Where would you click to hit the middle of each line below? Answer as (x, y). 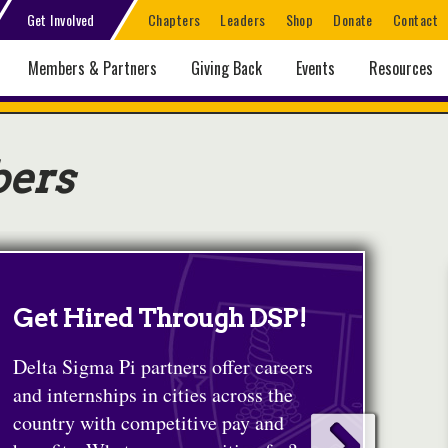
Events (315, 68)
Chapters (174, 19)
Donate (353, 19)
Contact (415, 19)
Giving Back (226, 68)
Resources (401, 68)
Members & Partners (92, 68)
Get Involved (60, 19)
